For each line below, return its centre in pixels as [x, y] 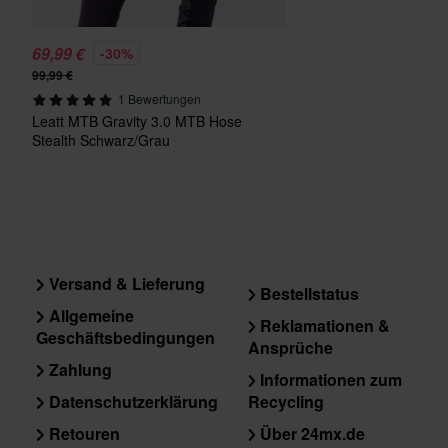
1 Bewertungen [159, 98]
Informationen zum [329, 379]
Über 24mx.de [311, 433]
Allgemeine [89, 315]
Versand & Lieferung [124, 283]
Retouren [82, 433]
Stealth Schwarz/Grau [101, 140]
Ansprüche [290, 347]
